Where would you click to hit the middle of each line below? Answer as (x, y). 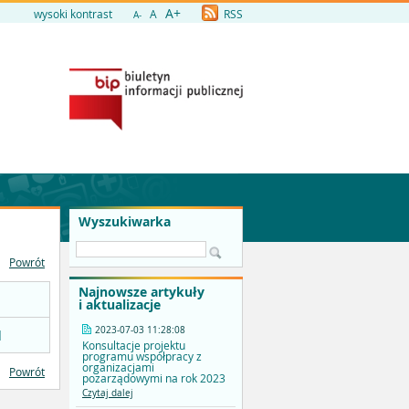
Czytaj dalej (108, 393)
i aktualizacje (120, 305)
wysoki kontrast (73, 14)
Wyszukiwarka (125, 221)
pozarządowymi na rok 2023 (154, 378)
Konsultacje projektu (134, 346)
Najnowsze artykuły (142, 292)
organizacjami (118, 367)
